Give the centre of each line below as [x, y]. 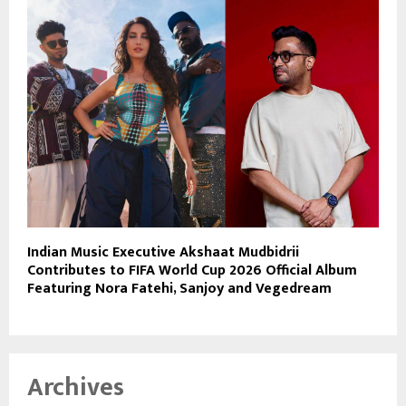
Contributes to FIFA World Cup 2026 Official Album [192, 271]
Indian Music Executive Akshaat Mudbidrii [163, 253]
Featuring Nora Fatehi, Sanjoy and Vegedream [179, 289]
